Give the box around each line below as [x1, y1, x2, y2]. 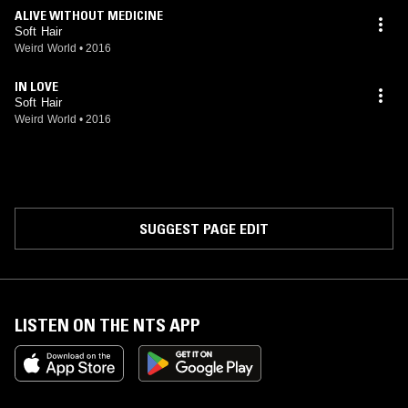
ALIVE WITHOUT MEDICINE [15, 7, 163, 24]
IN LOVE [15, 78, 58, 95]
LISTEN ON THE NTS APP [15, 314, 200, 336]
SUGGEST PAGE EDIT [139, 219, 269, 238]
